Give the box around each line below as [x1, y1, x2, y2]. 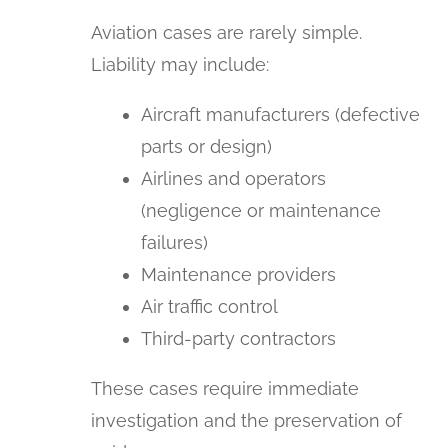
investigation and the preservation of [91, 409, 403, 431]
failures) [141, 231, 209, 253]
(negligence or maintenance [141, 199, 382, 221]
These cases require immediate [91, 377, 360, 399]
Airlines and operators [141, 167, 327, 189]
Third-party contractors [141, 327, 337, 349]
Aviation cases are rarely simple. [91, 21, 363, 43]
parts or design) [141, 135, 273, 157]
